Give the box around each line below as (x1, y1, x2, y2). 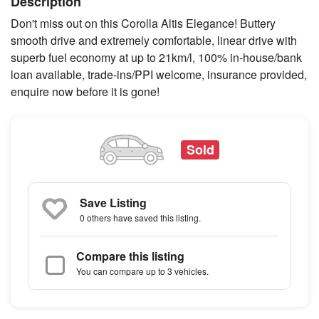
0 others (80, 211, 111, 224)
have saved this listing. (111, 211, 201, 224)
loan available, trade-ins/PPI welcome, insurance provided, (11, 66, 307, 83)
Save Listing (80, 194, 147, 211)
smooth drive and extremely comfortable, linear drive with (11, 31, 297, 48)
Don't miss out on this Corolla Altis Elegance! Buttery (11, 14, 276, 31)
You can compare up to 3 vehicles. (76, 265, 209, 278)
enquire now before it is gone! (11, 83, 159, 100)
